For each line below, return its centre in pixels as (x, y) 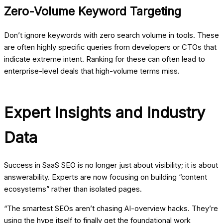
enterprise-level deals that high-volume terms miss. (92, 71)
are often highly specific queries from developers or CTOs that (110, 48)
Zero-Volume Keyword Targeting (93, 11)
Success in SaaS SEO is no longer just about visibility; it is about (111, 166)
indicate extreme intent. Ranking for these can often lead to (105, 59)
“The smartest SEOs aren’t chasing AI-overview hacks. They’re (111, 208)
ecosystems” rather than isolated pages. (73, 189)
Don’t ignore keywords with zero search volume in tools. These (111, 36)
